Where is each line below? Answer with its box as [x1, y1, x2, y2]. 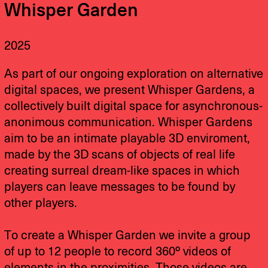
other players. [4, 197, 78, 210]
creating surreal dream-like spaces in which [4, 165, 240, 178]
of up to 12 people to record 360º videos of [4, 246, 232, 258]
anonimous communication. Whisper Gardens [4, 117, 253, 129]
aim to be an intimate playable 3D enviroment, [4, 133, 251, 145]
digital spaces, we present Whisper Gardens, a [4, 84, 255, 97]
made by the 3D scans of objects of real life [4, 149, 236, 162]
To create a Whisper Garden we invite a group [4, 230, 251, 242]
